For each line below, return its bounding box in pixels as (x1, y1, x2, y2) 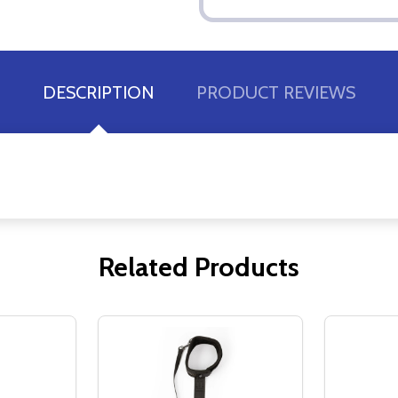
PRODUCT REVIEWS (196, 81, 355, 103)
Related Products (99, 250, 299, 283)
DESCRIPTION (43, 81, 154, 103)
